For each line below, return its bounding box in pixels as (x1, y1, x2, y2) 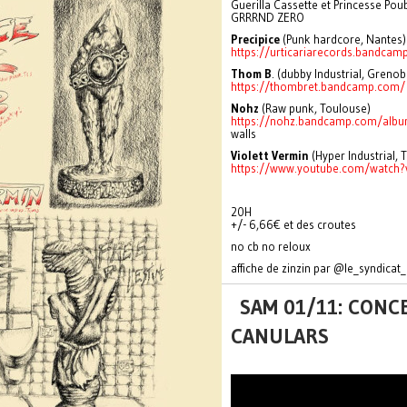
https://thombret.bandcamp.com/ (231, 79, 405, 94)
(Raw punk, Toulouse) (259, 101, 371, 115)
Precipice (231, 32, 280, 46)
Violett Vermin (231, 148, 309, 163)
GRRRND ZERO (231, 10, 304, 25)
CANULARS (231, 323, 329, 349)
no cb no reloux (231, 239, 311, 253)
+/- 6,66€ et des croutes (231, 217, 356, 232)
